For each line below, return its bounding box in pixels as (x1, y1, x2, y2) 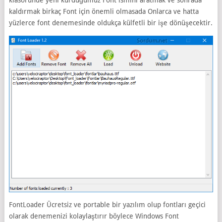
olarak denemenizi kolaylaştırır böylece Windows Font (8, 212, 179, 220)
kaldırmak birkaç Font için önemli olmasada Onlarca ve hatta (8, 7, 199, 15)
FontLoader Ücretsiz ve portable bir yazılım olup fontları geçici (8, 200, 206, 209)
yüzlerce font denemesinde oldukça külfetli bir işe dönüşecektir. (8, 19, 213, 27)
